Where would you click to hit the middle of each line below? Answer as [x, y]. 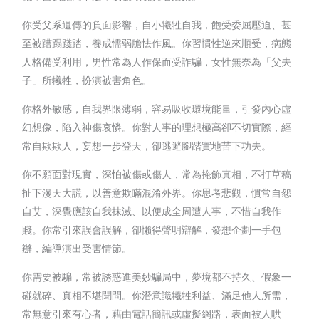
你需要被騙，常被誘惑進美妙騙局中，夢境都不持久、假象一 [157, 276]
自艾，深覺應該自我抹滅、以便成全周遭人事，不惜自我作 [152, 211]
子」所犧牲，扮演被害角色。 [87, 80]
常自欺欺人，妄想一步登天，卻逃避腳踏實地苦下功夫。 [147, 145]
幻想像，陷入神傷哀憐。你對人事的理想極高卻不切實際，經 [157, 127]
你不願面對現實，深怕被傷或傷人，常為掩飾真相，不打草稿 [157, 174]
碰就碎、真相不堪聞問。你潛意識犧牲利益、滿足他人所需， [157, 295]
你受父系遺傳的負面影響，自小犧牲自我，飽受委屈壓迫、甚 [157, 24]
